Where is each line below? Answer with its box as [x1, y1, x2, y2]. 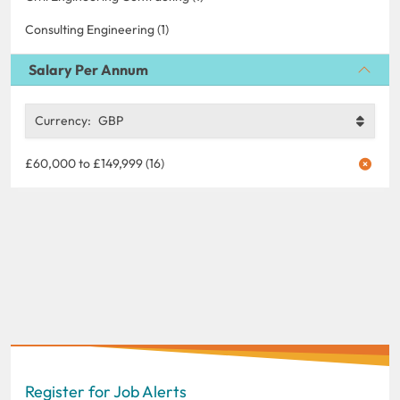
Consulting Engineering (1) [25, 21, 169, 37]
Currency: [35, 112, 91, 129]
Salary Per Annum [29, 60, 148, 79]
